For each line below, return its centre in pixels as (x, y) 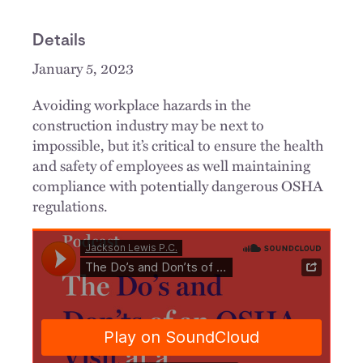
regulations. (72, 205)
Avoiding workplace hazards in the (142, 104)
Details (59, 41)
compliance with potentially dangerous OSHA (178, 185)
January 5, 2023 (83, 68)
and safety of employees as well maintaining (171, 165)
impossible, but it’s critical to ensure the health (178, 145)
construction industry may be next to (148, 124)
